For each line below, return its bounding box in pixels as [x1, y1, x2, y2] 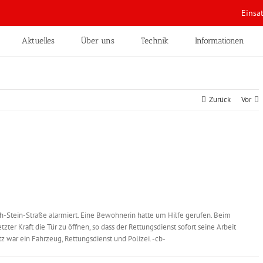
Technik [141, 36, 168, 46]
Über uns [81, 36, 114, 46]
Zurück [209, 95, 231, 104]
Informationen [195, 36, 244, 46]
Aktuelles [22, 36, 55, 46]
